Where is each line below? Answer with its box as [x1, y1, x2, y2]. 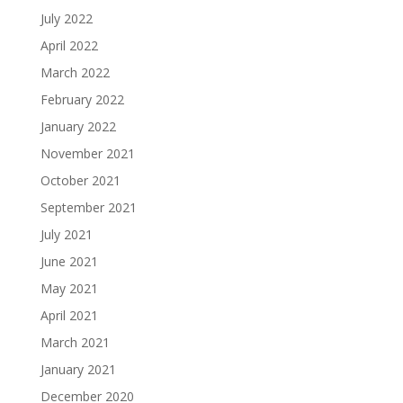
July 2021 [40, 226, 93, 244]
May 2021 [40, 280, 98, 298]
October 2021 [40, 172, 121, 190]
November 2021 [40, 145, 135, 163]
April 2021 [40, 307, 98, 325]
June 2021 [40, 253, 98, 271]
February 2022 [40, 91, 124, 109]
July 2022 [40, 10, 93, 28]
